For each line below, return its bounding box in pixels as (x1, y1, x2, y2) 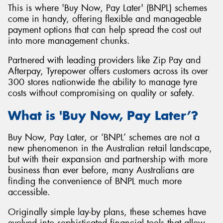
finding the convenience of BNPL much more (8, 175, 182, 188)
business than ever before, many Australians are (8, 164, 194, 177)
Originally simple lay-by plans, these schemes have (8, 206, 206, 218)
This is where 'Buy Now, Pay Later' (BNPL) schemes (8, 1, 207, 14)
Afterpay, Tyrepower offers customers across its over (8, 65, 208, 78)
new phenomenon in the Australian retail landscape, (8, 142, 212, 155)
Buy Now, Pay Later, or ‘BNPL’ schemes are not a (8, 131, 200, 144)
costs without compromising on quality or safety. (8, 87, 195, 100)
